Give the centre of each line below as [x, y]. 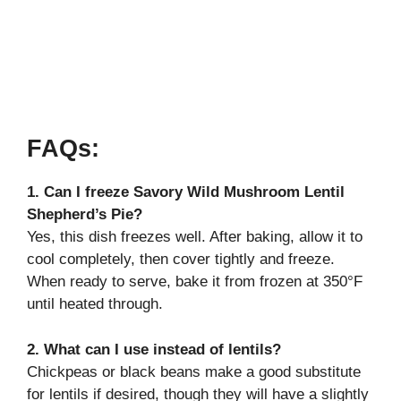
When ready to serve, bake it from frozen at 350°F [195, 282]
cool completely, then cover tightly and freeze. [181, 260]
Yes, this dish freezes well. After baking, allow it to [195, 237]
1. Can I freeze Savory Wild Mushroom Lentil [186, 192]
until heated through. [95, 304]
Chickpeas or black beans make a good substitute [194, 371]
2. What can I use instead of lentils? [154, 349]
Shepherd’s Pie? [85, 215]
